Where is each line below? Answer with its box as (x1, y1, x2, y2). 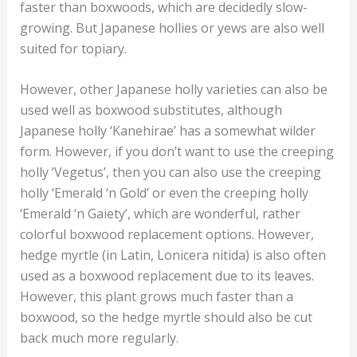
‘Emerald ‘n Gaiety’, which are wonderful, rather (19, 205, 300, 223)
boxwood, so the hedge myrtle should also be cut (19, 308, 312, 327)
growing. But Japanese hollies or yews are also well (19, 18, 324, 37)
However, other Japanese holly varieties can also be (19, 80, 328, 99)
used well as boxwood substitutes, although (19, 101, 282, 120)
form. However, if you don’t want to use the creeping (19, 143, 334, 161)
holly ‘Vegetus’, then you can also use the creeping (19, 163, 321, 182)
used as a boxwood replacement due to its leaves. (19, 267, 314, 285)
